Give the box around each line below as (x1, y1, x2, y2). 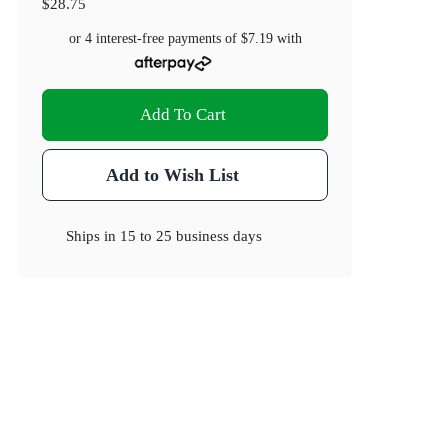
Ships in (66, 227, 121, 245)
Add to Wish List (105, 165, 239, 186)
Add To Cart (140, 105, 227, 125)
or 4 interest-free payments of (68, 31, 241, 47)
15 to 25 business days (120, 227, 263, 245)
